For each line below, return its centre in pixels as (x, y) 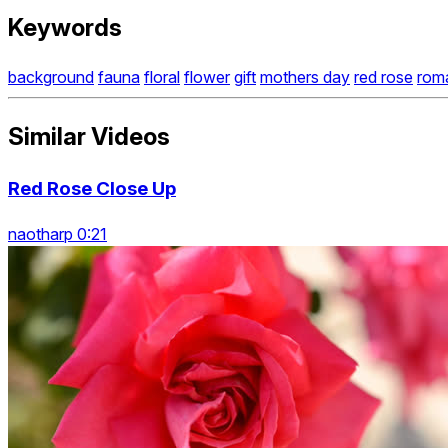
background (51, 77)
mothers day (305, 77)
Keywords (65, 27)
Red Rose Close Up (92, 189)
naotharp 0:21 (57, 233)
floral (162, 77)
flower (207, 77)
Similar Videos (89, 137)
